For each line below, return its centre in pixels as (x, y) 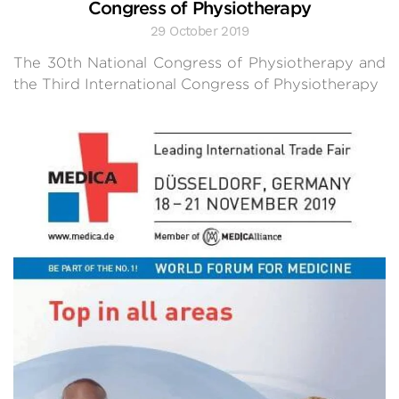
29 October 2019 (199, 32)
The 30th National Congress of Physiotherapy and (199, 63)
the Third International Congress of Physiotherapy (196, 84)
